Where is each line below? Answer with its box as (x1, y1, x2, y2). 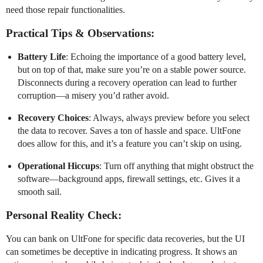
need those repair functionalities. (6, 5, 125, 15)
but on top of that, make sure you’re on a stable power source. (18, 65, 246, 75)
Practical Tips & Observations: (6, 27, 154, 40)
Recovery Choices (18, 113, 89, 123)
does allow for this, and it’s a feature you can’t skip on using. (18, 139, 242, 149)
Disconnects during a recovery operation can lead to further (18, 77, 237, 88)
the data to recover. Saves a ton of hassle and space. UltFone (18, 126, 241, 136)
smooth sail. (18, 187, 62, 197)
